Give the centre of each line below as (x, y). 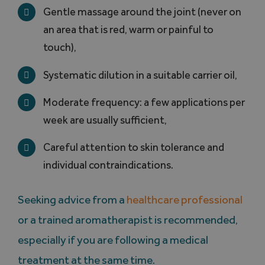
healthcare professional (184, 199)
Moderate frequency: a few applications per (144, 102)
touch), (60, 48)
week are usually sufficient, (105, 120)
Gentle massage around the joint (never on (143, 12)
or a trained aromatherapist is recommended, (127, 219)
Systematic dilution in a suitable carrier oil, (140, 75)
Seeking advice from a (72, 199)
